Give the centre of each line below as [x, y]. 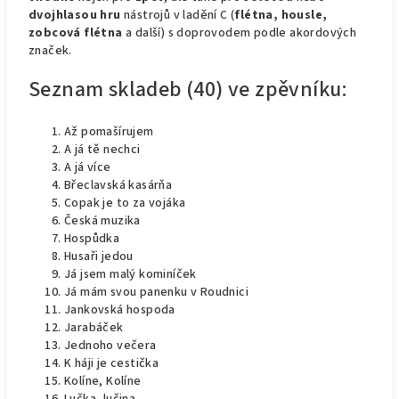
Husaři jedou [99, 256]
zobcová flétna [76, 33]
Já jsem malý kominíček [130, 274]
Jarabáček [94, 328]
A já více [88, 167]
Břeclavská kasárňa [118, 185]
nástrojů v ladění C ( [178, 15]
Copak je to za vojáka [125, 203]
